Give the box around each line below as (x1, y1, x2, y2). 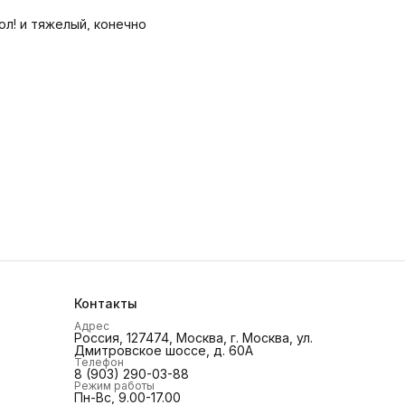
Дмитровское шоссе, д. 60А (74, 343, 253, 358)
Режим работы (74, 379, 155, 392)
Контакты (74, 296, 137, 311)
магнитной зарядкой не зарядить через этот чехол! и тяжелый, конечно (20, 16, 146, 32)
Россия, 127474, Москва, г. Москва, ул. (74, 330, 313, 345)
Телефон (74, 355, 124, 369)
